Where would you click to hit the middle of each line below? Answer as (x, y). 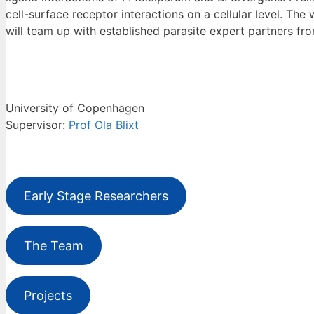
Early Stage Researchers (96, 196)
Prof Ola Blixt (104, 125)
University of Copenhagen (75, 108)
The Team (53, 246)
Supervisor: (37, 125)
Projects (48, 296)
